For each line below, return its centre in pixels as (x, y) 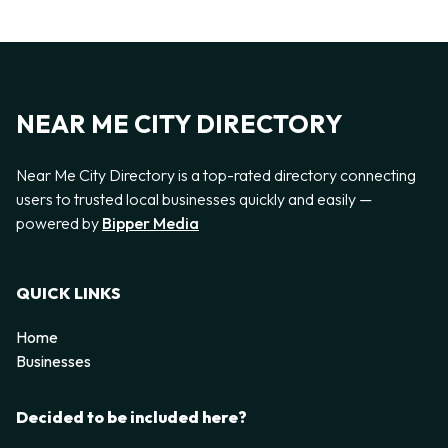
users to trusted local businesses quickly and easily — (194, 198)
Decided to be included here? (131, 417)
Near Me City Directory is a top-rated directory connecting (216, 174)
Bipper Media (150, 222)
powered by (59, 222)
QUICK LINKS (68, 293)
